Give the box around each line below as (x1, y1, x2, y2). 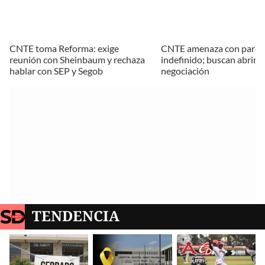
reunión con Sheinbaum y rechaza (9, 54, 145, 66)
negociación (161, 65, 209, 77)
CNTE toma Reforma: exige (9, 43, 119, 54)
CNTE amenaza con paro (161, 43, 260, 54)
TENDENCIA (32, 206, 120, 226)
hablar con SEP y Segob (9, 65, 103, 77)
